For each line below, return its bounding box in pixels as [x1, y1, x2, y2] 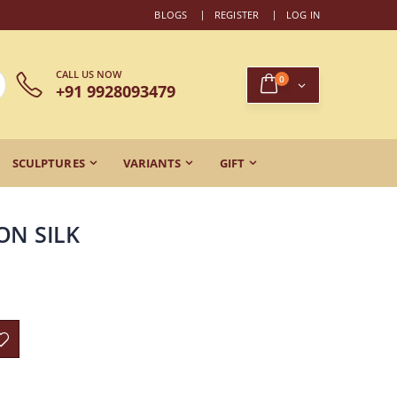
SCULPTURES [12, 154, 85, 171]
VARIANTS [122, 154, 182, 171]
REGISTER [214, 8, 260, 21]
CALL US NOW [55, 67, 121, 81]
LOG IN [285, 8, 320, 21]
